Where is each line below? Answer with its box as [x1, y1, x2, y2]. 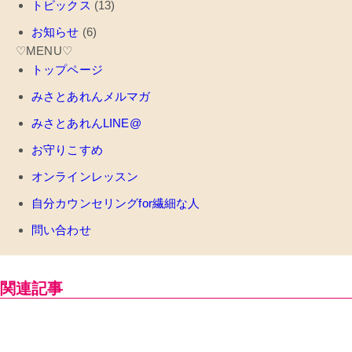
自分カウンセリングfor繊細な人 [31, 196, 200, 211]
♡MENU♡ [16, 44, 72, 58]
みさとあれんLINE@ [31, 116, 141, 130]
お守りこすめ [31, 143, 103, 157]
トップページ [31, 63, 103, 77]
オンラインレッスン [31, 170, 139, 184]
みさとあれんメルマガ [31, 90, 151, 104]
